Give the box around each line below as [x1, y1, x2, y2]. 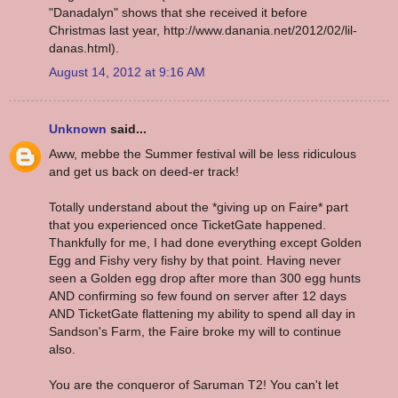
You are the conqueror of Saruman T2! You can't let [49, 377, 338, 392]
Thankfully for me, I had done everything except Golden [49, 235, 362, 250]
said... [107, 122, 147, 137]
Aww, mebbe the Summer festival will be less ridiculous [49, 146, 356, 161]
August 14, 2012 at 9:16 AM [49, 65, 205, 80]
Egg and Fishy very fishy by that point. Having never [49, 252, 341, 267]
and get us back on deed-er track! [49, 163, 239, 179]
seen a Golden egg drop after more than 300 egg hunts [49, 270, 361, 285]
